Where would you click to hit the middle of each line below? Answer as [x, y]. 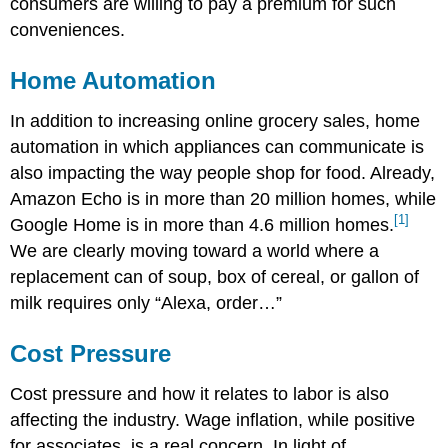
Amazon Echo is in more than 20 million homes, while [223, 199]
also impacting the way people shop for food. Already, [223, 173]
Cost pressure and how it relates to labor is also [200, 393]
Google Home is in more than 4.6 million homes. [202, 225]
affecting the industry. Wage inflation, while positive [213, 419]
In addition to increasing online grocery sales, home [215, 121]
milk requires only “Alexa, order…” [146, 303]
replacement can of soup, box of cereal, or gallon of [215, 277]
